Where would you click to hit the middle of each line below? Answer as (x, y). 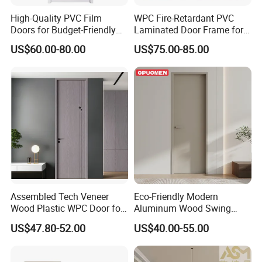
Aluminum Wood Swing (182, 208)
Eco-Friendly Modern (176, 197)
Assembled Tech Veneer (60, 197)
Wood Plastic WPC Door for (67, 208)
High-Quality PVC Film (56, 18)
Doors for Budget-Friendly (63, 30)
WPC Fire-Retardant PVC (184, 18)
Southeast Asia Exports (59, 41)
